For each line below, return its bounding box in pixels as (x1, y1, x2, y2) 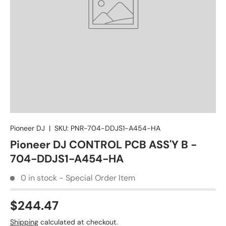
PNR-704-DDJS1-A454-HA (71, 124, 160, 133)
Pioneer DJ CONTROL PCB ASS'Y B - (10, 138, 197, 152)
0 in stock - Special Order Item (21, 173, 135, 183)
